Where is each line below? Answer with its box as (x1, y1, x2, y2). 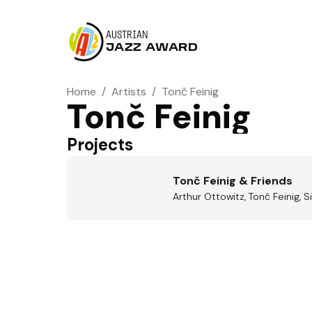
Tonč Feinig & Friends (173, 173, 292, 188)
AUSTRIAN (106, 30, 148, 41)
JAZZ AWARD (106, 42, 198, 54)
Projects (67, 134, 133, 155)
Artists (111, 84, 146, 99)
